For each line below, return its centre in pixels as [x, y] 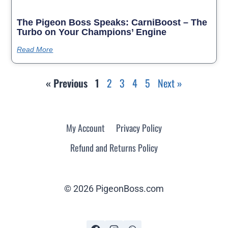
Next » [170, 83]
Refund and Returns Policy [114, 147]
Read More [35, 50]
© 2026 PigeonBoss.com [114, 189]
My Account [86, 127]
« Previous [67, 83]
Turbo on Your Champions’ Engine [92, 32]
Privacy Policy [139, 127]
